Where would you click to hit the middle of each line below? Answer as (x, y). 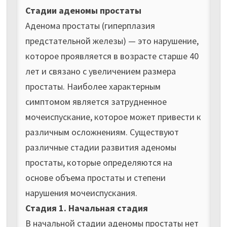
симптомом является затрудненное (96, 101)
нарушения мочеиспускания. (81, 193)
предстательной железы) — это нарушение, (112, 41)
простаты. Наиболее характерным (93, 86)
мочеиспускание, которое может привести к (113, 117)
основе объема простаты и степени (95, 177)
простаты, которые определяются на (99, 162)
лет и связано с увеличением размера (100, 71)
